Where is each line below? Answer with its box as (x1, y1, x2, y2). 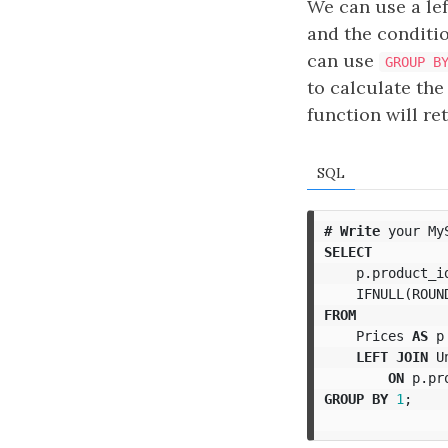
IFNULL (355, 285, 404, 302)
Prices (355, 327, 404, 344)
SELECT (323, 243, 372, 260)
